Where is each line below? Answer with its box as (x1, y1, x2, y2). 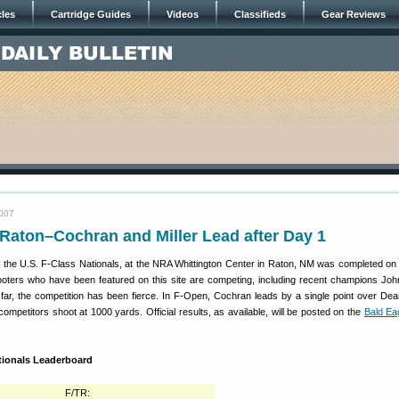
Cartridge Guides (51, 9, 131, 20)
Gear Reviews (322, 9, 386, 20)
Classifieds (234, 9, 286, 20)
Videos (167, 9, 199, 20)
